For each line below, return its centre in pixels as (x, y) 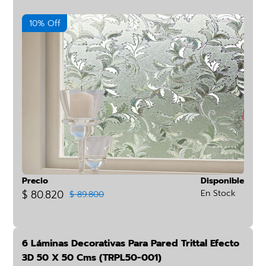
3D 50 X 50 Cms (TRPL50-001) (92, 258)
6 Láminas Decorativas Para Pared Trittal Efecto (131, 243)
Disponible (222, 181)
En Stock (218, 193)
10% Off (45, 23)
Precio (35, 181)
